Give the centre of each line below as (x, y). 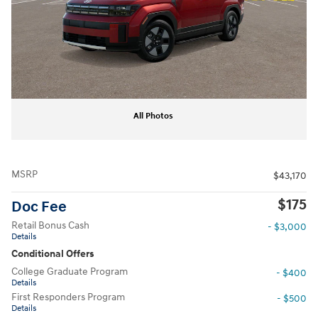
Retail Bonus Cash (50, 225)
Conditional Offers (53, 253)
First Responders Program (68, 297)
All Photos (153, 116)
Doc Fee (39, 207)
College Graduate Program (70, 271)
